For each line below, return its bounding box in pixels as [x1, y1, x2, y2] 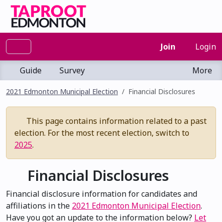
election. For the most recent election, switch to [14, 127, 189, 138]
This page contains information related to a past [24, 115, 207, 126]
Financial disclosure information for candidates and [6, 188, 197, 199]
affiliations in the [6, 200, 72, 211]
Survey [59, 65, 85, 76]
